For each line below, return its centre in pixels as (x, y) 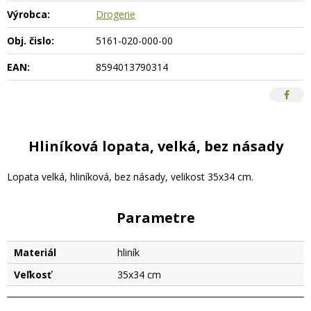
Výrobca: (28, 14)
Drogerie (116, 14)
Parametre (155, 218)
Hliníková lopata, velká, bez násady (155, 146)
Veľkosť (33, 275)
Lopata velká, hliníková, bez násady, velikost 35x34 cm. (130, 177)
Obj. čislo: (31, 41)
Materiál (35, 252)
